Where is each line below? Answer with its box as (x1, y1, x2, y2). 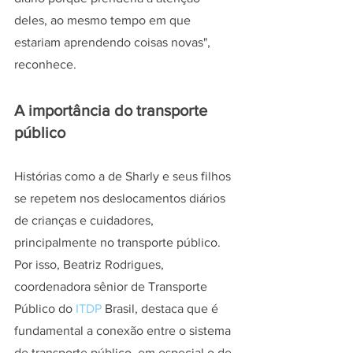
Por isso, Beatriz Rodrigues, (14, 257, 167, 271)
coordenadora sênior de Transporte (14, 279, 210, 293)
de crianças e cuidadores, (14, 213, 157, 227)
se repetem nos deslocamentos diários (14, 191, 229, 205)
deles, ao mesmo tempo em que (14, 13, 194, 27)
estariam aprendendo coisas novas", (14, 35, 214, 49)
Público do (14, 301, 76, 315)
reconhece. (14, 57, 76, 71)
